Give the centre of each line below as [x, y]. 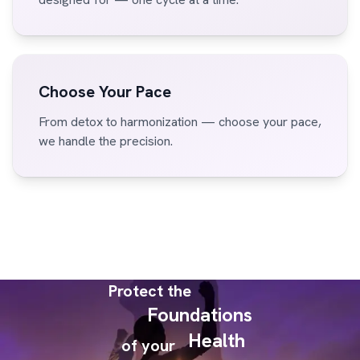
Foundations [199, 315]
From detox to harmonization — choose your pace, [180, 122]
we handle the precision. [106, 141]
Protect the [149, 291]
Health [216, 340]
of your [148, 346]
